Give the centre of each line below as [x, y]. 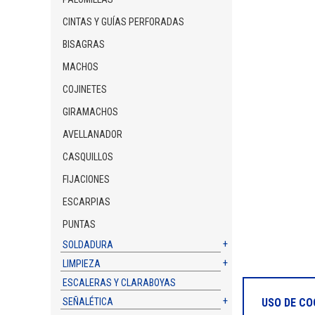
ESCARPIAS [87, 202]
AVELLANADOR [93, 134]
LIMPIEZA [82, 264]
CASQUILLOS [88, 157]
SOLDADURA [88, 245]
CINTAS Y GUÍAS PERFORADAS [124, 22]
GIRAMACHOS [91, 112]
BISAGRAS [84, 44]
